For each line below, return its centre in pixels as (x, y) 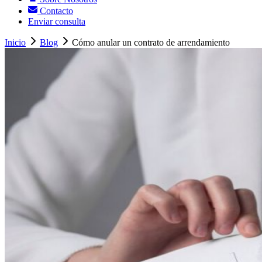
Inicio (15, 43)
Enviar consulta (57, 22)
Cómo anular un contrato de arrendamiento (151, 43)
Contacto (55, 11)
